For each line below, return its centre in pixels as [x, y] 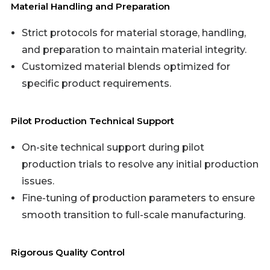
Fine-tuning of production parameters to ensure [138, 198]
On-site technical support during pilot [113, 147]
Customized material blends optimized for [126, 67]
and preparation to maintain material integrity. [134, 50]
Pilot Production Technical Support [93, 121]
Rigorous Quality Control [68, 252]
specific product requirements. [96, 83]
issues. [38, 181]
